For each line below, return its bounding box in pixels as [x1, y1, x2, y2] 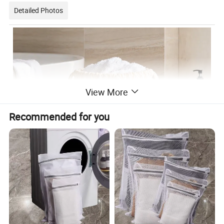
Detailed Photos [14, 5, 63, 15]
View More [85, 85, 128, 98]
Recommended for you [9, 109, 110, 123]
